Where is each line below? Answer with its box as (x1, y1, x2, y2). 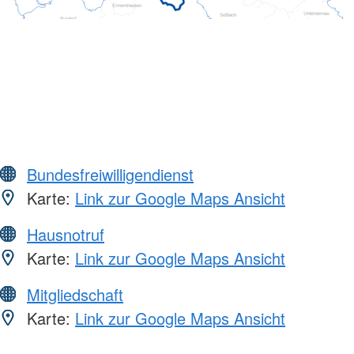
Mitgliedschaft (27, 282, 123, 306)
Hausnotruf (27, 222, 104, 246)
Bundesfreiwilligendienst (27, 162, 194, 186)
